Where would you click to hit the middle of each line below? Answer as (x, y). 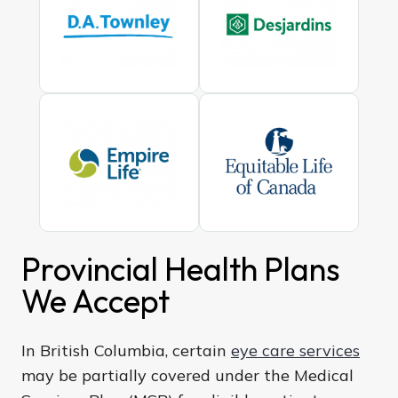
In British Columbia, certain (126, 350)
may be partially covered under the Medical (187, 375)
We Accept (96, 300)
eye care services (295, 350)
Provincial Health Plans (181, 268)
